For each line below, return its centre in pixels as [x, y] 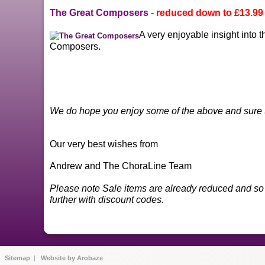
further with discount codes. [107, 199]
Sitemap [17, 258]
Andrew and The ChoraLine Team [121, 166]
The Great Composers [99, 13]
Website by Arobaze [72, 258]
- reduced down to [192, 13]
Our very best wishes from [104, 144]
